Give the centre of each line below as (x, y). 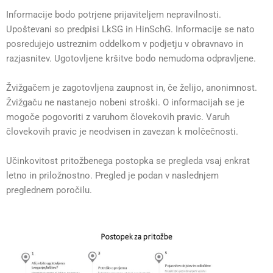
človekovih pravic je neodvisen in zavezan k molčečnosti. (122, 132)
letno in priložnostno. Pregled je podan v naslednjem (112, 175)
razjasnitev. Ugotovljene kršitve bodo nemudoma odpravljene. (131, 58)
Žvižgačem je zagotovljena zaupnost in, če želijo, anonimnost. (132, 88)
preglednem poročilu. (49, 190)
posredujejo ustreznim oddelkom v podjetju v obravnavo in (125, 44)
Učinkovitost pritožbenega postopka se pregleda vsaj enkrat (128, 161)
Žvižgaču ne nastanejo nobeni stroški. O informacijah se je (125, 102)
